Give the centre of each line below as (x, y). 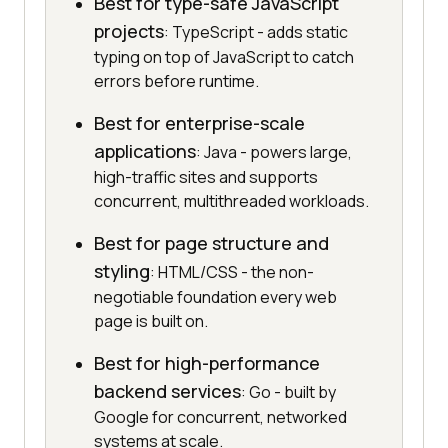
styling (122, 271)
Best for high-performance (207, 363)
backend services (167, 391)
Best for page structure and (211, 243)
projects (129, 31)
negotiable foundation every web (215, 297)
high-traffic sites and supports (206, 177)
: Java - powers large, (274, 152)
